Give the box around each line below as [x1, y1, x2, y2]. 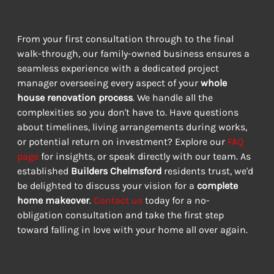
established [17, 165, 71, 177]
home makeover [17, 194, 89, 206]
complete [196, 179, 240, 191]
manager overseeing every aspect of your [17, 76, 201, 89]
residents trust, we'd [161, 165, 256, 177]
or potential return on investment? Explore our [17, 135, 228, 147]
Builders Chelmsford [70, 165, 161, 177]
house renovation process [17, 91, 133, 103]
